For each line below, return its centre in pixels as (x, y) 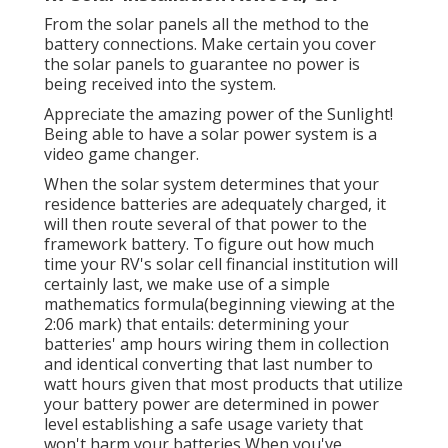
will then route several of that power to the (205, 224)
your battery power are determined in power (211, 404)
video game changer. (121, 154)
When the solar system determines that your (211, 184)
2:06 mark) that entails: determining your (196, 324)
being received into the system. (160, 84)
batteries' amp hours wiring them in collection (216, 344)
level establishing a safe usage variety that (203, 424)
